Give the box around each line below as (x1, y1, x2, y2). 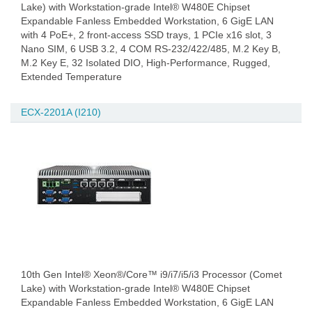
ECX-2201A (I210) (21, 107, 101, 118)
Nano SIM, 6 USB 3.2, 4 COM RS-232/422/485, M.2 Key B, (21, 43, 281, 54)
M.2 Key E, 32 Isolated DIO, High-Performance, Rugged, (21, 57, 270, 68)
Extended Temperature (21, 71, 122, 82)
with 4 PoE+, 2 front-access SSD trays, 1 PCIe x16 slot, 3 (21, 29, 272, 40)
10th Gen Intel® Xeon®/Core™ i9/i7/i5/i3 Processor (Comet (21, 269, 282, 280)
